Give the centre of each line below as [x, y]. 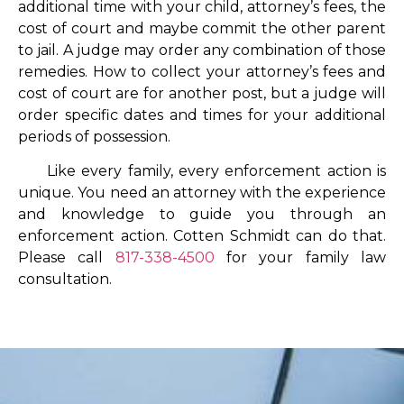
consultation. [67, 280]
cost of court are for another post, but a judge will [202, 93]
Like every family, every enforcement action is [202, 171]
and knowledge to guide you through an [202, 215]
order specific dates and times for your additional [202, 115]
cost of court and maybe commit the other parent [202, 28]
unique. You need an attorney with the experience [202, 193]
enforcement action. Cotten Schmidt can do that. [202, 236]
